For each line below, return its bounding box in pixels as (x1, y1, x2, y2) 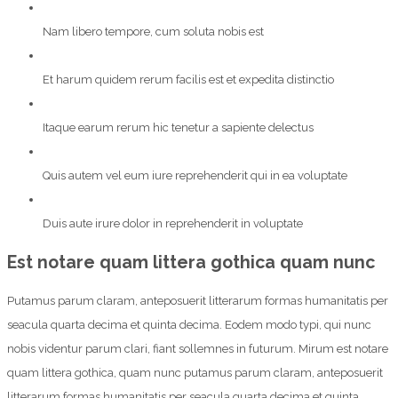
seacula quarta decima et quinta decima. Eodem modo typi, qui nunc (7, 317, 371, 331)
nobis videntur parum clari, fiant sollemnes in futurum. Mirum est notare (7, 341, 388, 355)
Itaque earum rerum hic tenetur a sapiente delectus (43, 121, 314, 135)
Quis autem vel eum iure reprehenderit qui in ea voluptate (43, 169, 347, 183)
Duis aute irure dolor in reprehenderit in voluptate (43, 217, 303, 231)
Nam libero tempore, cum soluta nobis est (43, 25, 264, 39)
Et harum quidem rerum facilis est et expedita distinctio (43, 73, 334, 87)
